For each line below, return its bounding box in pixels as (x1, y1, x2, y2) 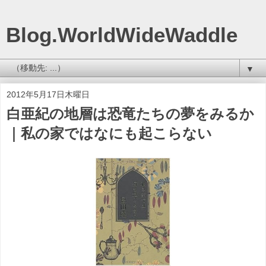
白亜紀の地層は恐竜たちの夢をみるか (7, 106, 254, 122)
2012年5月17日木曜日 (7, 90, 90, 99)
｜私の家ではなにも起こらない (7, 125, 212, 141)
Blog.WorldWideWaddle (6, 24, 237, 46)
